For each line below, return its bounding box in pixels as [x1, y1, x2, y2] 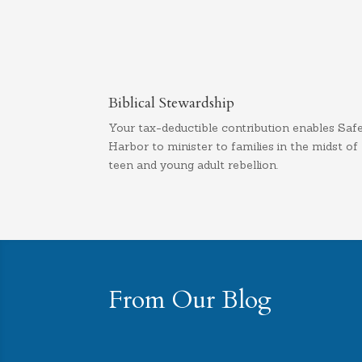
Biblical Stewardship [108, 93, 235, 114]
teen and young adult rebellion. [108, 158, 279, 173]
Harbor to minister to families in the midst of [108, 139, 359, 154]
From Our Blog [108, 284, 272, 318]
